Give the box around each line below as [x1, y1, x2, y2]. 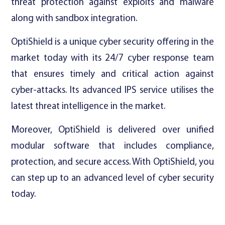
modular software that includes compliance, [11, 141, 214, 151]
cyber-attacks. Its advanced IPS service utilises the [11, 85, 214, 95]
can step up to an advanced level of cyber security [11, 173, 214, 183]
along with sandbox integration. [11, 14, 137, 24]
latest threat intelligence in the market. [11, 101, 165, 111]
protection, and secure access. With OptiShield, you [11, 157, 214, 167]
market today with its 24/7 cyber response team [11, 53, 214, 63]
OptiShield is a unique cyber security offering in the [11, 37, 214, 47]
